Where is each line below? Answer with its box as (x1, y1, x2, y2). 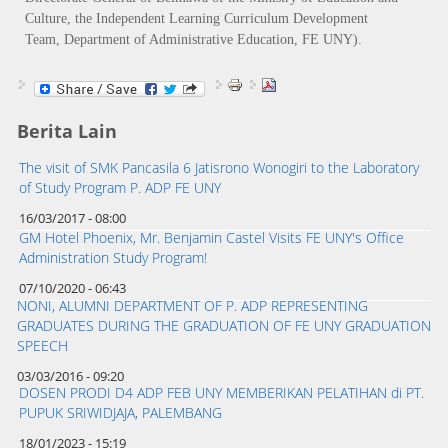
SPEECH (16, 336, 68, 356)
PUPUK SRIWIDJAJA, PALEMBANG (18, 403, 222, 423)
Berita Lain (16, 119, 117, 144)
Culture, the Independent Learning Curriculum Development (25, 10, 368, 26)
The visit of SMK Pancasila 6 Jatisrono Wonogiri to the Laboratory (18, 158, 419, 178)
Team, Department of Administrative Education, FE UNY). (25, 31, 362, 47)
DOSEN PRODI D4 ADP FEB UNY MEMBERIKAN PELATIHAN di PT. (18, 383, 424, 403)
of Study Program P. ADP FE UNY (18, 178, 221, 198)
